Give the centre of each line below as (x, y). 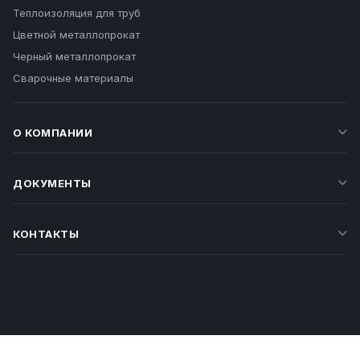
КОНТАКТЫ (46, 234)
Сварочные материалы (73, 78)
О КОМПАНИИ (53, 133)
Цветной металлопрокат (76, 35)
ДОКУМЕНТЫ (52, 183)
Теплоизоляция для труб (77, 13)
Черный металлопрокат (74, 56)
